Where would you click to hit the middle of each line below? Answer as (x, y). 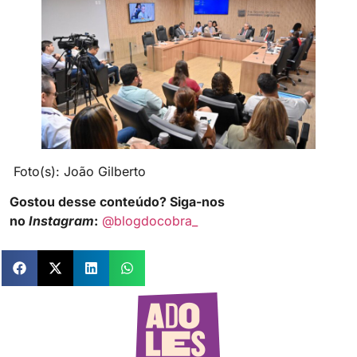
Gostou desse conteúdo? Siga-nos (117, 202)
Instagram (61, 221)
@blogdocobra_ (150, 221)
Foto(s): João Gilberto (78, 172)
